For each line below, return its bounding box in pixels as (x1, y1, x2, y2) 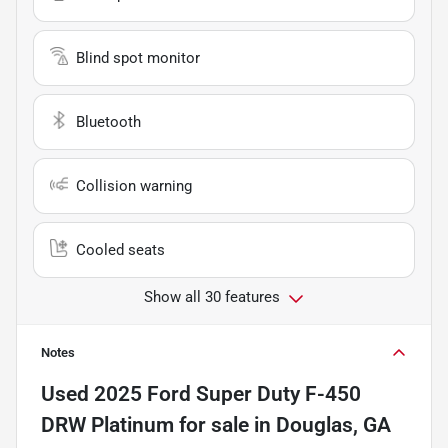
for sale (174, 413, 249, 438)
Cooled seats (76, 241, 165, 260)
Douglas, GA (276, 413, 391, 438)
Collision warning (76, 177, 192, 196)
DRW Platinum (41, 413, 174, 438)
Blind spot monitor (76, 49, 200, 68)
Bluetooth (76, 113, 141, 132)
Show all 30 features (144, 288, 280, 307)
